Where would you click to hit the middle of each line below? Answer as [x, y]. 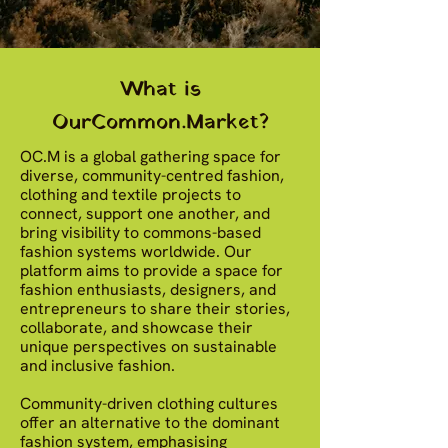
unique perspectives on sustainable [148, 346]
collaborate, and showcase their [136, 327]
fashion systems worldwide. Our [136, 251]
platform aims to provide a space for [151, 270]
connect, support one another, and [145, 213]
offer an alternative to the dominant [150, 422]
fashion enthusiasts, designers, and [148, 289]
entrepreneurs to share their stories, [155, 308]
